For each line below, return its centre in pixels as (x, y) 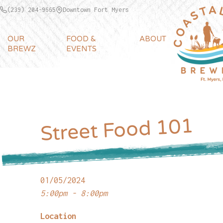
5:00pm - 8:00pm (74, 193)
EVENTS (82, 49)
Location (58, 216)
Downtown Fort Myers (96, 10)
